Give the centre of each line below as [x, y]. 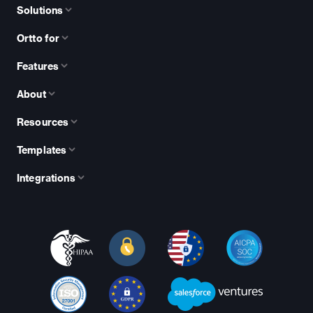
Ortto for [38, 38]
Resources [43, 122]
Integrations [46, 177]
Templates [42, 150]
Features [38, 66]
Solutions [40, 10]
